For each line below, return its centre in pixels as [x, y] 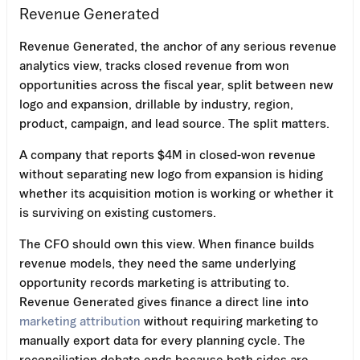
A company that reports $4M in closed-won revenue [168, 154]
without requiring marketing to [229, 320]
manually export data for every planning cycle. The [162, 340]
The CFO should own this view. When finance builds [167, 243]
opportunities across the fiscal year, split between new [176, 84]
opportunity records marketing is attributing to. [154, 282]
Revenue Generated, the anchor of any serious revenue [178, 45]
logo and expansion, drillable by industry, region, [156, 103]
